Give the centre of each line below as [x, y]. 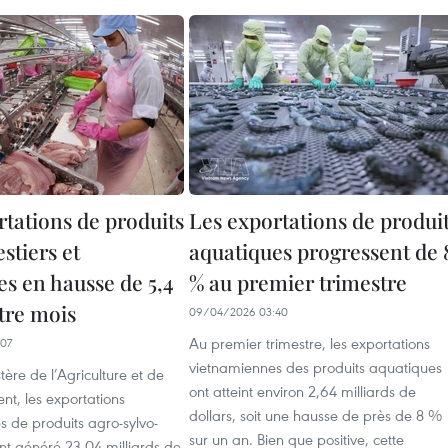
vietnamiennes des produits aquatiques [315, 367]
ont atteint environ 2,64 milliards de [302, 391]
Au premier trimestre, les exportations [309, 343]
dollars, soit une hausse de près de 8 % [315, 415]
